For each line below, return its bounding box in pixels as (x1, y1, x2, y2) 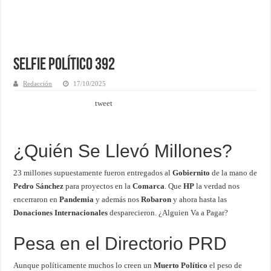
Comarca (132, 181, 165, 191)
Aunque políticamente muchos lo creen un (13, 260, 154, 270)
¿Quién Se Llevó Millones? (13, 140, 233, 161)
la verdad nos (194, 181, 240, 191)
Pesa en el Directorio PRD (13, 233, 227, 253)
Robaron (141, 194, 172, 204)
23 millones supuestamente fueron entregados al (13, 168, 173, 177)
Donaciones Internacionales (13, 207, 108, 217)
